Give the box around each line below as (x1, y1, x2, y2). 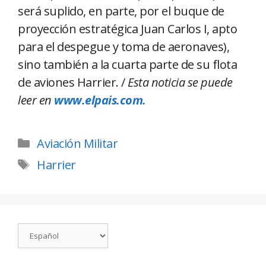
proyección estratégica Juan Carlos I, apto (18, 20, 237, 37)
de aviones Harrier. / (18, 74, 128, 90)
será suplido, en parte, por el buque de (18, 2, 224, 19)
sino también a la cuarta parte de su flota (18, 56, 237, 72)
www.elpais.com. (54, 91, 146, 108)
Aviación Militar (37, 135, 118, 151)
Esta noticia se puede (128, 74, 233, 90)
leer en (18, 91, 54, 108)
